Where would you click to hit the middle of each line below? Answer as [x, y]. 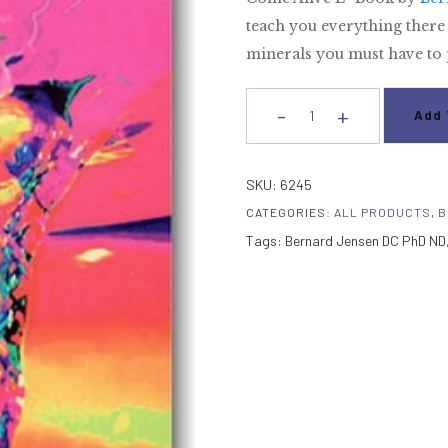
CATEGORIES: [290, 212]
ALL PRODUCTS [383, 212]
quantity [302, 227]
